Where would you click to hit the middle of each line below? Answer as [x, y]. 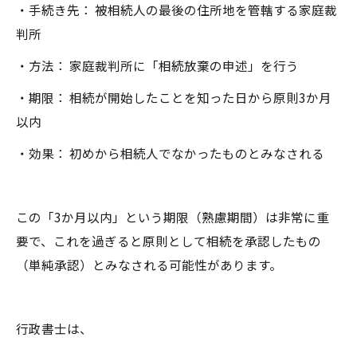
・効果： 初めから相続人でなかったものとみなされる [170, 153]
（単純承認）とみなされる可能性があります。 [149, 265]
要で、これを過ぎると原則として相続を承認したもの [169, 241]
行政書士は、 [54, 328]
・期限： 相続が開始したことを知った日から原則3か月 [174, 97]
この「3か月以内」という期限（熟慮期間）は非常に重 [173, 217]
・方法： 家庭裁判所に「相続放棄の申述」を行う [157, 65]
